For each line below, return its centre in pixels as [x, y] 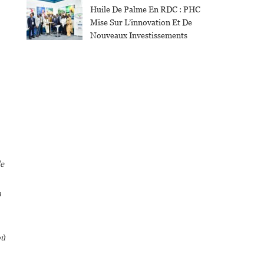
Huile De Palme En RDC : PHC [145, 10]
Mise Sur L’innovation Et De [141, 23]
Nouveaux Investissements [138, 36]
